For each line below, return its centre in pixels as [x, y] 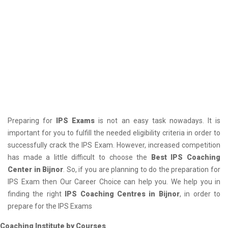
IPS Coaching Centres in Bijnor [122, 194]
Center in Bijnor [36, 169]
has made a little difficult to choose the [79, 157]
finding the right [36, 194]
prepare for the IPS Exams [50, 206]
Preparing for [32, 120]
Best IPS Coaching [186, 157]
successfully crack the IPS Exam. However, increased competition [114, 145]
